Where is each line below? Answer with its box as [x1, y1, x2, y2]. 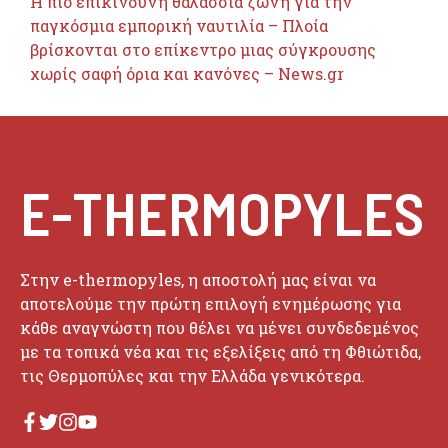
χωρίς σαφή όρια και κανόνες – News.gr [30, 63, 344, 85]
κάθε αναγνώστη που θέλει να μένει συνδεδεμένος [20, 317, 419, 339]
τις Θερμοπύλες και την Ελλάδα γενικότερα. [20, 365, 365, 387]
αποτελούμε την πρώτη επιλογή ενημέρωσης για [20, 293, 401, 315]
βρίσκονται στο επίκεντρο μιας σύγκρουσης [30, 39, 376, 61]
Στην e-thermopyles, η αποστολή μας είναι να [20, 269, 376, 291]
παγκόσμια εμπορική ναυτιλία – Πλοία [30, 15, 328, 37]
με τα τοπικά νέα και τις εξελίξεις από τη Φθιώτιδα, [20, 341, 421, 363]
